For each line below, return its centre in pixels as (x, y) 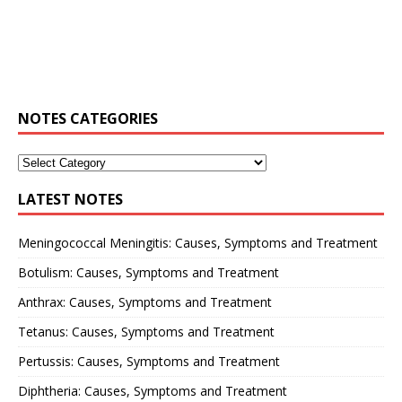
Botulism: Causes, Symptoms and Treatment (149, 273)
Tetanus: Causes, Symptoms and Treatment (146, 332)
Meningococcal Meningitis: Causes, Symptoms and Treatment (198, 243)
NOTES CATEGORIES (88, 119)
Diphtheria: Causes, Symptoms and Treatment (153, 391)
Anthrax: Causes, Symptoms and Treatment (145, 302)
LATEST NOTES (70, 200)
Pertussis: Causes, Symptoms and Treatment (149, 362)
